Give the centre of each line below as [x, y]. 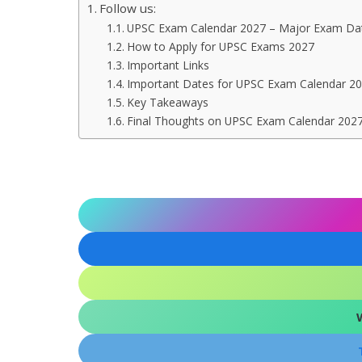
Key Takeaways [167, 102]
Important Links [168, 65]
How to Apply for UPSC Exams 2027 [220, 46]
